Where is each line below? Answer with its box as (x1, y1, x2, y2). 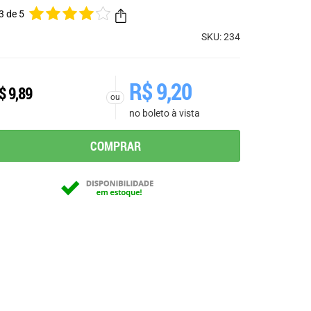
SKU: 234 (201, 31, 240, 43)
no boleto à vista (129, 108, 200, 119)
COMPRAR (90, 137, 141, 155)
